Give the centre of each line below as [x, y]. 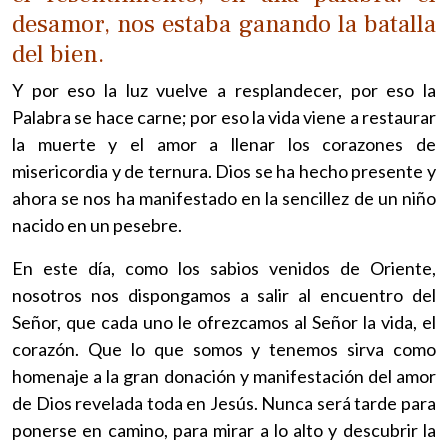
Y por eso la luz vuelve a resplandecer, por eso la [224, 89]
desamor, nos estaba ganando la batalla [224, 23]
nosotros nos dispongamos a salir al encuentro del [224, 294]
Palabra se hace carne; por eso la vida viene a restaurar [224, 116]
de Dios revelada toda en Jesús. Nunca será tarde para [224, 402]
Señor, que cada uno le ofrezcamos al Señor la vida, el [224, 321]
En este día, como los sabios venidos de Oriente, [224, 267]
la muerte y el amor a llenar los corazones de [224, 143]
